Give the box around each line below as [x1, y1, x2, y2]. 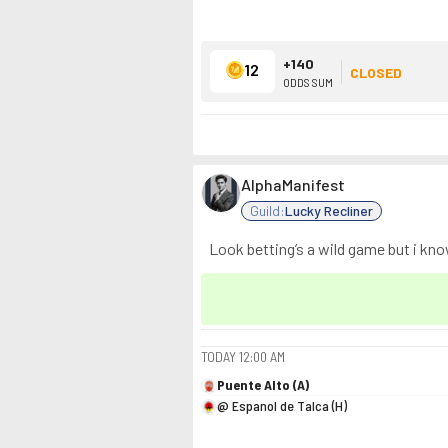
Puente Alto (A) [217, 376, 309, 393]
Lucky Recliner [285, 202, 373, 219]
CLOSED [350, 63, 402, 81]
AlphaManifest [241, 175, 345, 194]
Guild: [250, 202, 285, 219]
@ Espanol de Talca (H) [217, 397, 347, 414]
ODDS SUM [283, 74, 333, 89]
